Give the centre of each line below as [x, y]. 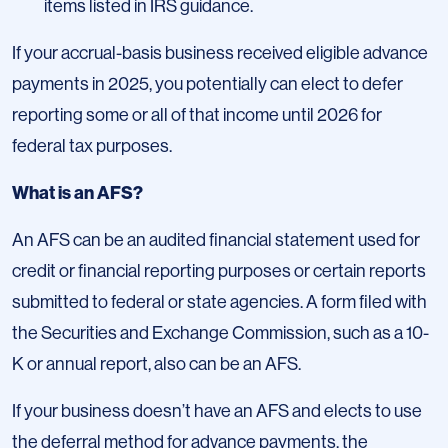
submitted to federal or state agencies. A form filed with [219, 302]
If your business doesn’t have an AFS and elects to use [217, 411]
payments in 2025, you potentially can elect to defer [207, 84]
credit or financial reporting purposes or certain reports [219, 271]
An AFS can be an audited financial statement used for [216, 240]
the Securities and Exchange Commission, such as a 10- [220, 333]
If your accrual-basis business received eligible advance [220, 53]
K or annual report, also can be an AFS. [156, 364]
